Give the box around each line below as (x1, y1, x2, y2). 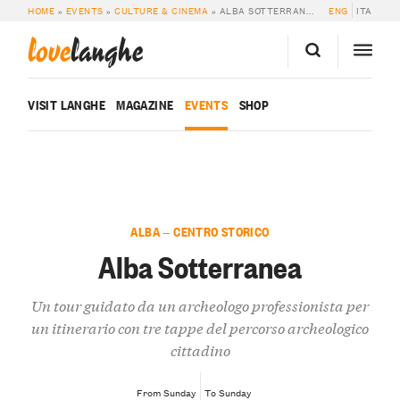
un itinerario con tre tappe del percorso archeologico (31, 317, 369, 338)
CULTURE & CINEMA (114, 3, 209, 19)
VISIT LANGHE (28, 95, 105, 114)
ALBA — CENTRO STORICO (130, 221, 270, 241)
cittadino (170, 339, 230, 361)
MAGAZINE (116, 95, 174, 114)
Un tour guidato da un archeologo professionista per (31, 295, 369, 316)
